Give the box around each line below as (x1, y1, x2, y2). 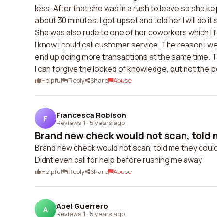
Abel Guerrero (56, 201, 108, 211)
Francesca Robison (56, 109, 126, 120)
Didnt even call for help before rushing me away (35, 155, 202, 165)
